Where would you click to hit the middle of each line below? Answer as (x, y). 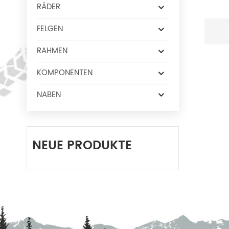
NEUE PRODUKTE (82, 146)
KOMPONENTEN (65, 73)
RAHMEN (52, 51)
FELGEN (50, 29)
